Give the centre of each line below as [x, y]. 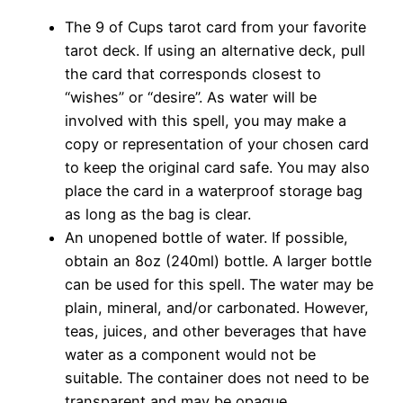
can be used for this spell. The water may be [219, 285]
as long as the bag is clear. [158, 215]
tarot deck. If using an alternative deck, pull [215, 51]
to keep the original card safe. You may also [217, 168]
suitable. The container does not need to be [217, 378]
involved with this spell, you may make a [206, 121]
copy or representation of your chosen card [217, 144]
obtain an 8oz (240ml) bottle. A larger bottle [218, 261]
